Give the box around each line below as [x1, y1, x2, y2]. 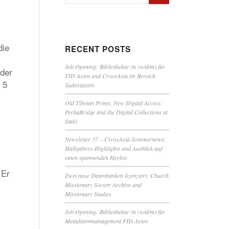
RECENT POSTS [64, 43, 131, 55]
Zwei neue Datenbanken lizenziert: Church [64, 171, 169, 179]
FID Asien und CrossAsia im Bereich [64, 72, 155, 80]
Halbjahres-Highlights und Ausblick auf [64, 144, 162, 152]
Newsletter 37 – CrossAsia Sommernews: [64, 135, 166, 143]
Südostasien [64, 81, 94, 89]
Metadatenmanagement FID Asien [64, 217, 148, 225]
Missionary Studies [64, 190, 111, 198]
